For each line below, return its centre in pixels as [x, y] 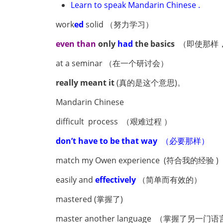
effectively [115, 180]
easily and [75, 180]
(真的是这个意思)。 [150, 83]
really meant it [85, 83]
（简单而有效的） [170, 180]
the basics [154, 44]
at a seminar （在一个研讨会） [112, 63]
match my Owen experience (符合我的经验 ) [137, 160]
